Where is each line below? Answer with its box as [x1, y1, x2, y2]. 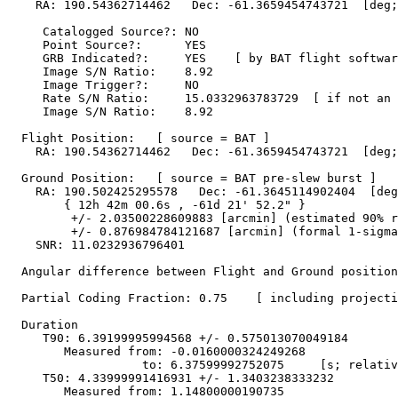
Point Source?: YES [7, 38, 206, 52]
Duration [7, 318, 78, 332]
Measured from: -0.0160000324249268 [7, 345, 306, 359]
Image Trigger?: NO [7, 78, 199, 92]
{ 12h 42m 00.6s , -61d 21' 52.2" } [7, 198, 306, 212]
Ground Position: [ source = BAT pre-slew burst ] [7, 171, 377, 186]
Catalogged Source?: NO [7, 25, 199, 39]
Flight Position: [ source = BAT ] [7, 131, 270, 146]
